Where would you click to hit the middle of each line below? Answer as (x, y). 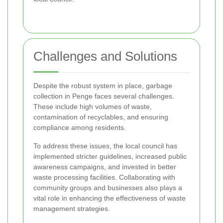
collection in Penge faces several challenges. (104, 96)
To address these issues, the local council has (105, 146)
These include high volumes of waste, (93, 107)
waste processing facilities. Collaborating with (104, 177)
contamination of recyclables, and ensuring (101, 117)
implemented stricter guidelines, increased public (110, 157)
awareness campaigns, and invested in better (105, 167)
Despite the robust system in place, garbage (103, 86)
